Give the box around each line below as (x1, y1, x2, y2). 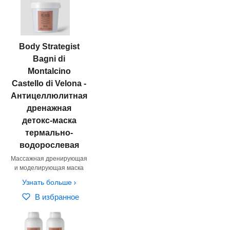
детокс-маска (22, 116, 76, 125)
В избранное (34, 192, 79, 201)
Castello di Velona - (12, 79, 86, 88)
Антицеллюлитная (11, 91, 87, 100)
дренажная (27, 103, 71, 112)
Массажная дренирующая (11, 155, 87, 162)
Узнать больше (22, 178, 72, 186)
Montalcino (27, 66, 71, 75)
